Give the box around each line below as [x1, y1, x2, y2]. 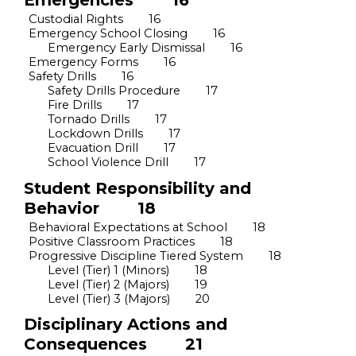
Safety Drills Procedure [48, 83, 180, 99]
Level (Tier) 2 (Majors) [48, 277, 169, 292]
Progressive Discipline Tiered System [29, 248, 243, 263]
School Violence [48, 155, 141, 170]
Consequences [24, 335, 147, 354]
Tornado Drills [48, 112, 130, 127]
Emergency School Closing [29, 26, 188, 41]
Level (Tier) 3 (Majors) [48, 291, 170, 306]
